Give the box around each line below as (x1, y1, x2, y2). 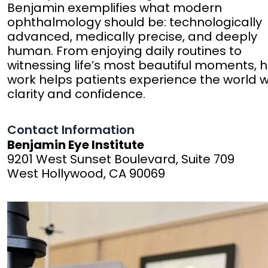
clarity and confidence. (7, 86, 146, 103)
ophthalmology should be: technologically (7, 14, 263, 31)
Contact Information (7, 121, 135, 139)
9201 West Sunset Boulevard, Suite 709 (7, 151, 235, 168)
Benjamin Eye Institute (7, 136, 145, 154)
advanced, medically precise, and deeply (7, 28, 258, 45)
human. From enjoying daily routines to (7, 42, 242, 60)
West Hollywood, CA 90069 (7, 165, 166, 182)
